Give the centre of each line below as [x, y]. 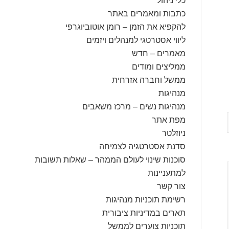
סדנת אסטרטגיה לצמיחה [142, 146]
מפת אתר [168, 119]
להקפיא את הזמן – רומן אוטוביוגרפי [125, 26]
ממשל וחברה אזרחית [148, 79]
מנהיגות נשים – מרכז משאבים [134, 106]
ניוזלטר [174, 133]
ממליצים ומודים [158, 66]
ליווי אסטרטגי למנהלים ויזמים [136, 40]
